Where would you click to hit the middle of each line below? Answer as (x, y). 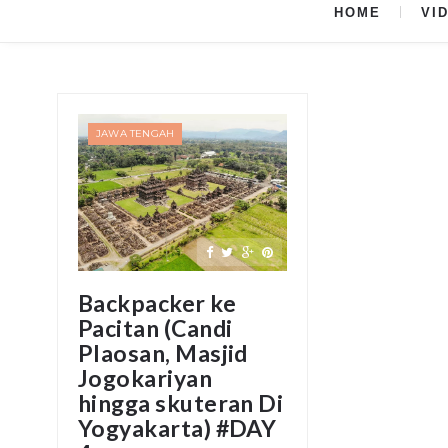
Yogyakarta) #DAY (177, 427)
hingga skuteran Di (181, 402)
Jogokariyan (145, 377)
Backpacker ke (157, 302)
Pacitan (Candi (155, 327)
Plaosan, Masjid (163, 352)
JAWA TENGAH (135, 133)
